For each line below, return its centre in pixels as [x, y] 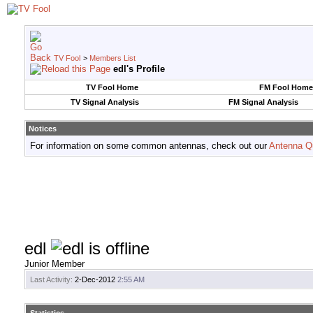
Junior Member [54, 264]
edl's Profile [139, 69]
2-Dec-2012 [95, 280]
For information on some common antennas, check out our [150, 146]
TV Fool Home [112, 87]
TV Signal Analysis [104, 102]
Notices [43, 129]
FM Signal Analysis [263, 102]
